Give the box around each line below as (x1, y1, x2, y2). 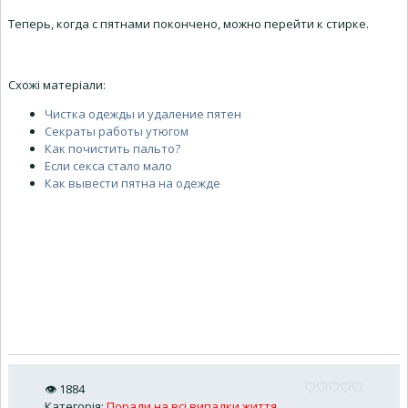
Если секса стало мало (45, 157, 172, 174)
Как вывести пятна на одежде (45, 174, 220, 191)
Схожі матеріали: (8, 76, 106, 93)
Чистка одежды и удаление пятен (45, 105, 241, 122)
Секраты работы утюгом (45, 122, 189, 139)
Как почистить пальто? (45, 139, 180, 157)
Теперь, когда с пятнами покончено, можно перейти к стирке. (8, 15, 369, 33)
